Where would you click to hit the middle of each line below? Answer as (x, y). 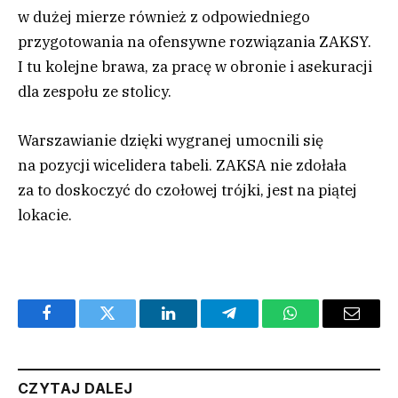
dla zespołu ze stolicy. (95, 92)
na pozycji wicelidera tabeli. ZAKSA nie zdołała (182, 165)
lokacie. (45, 215)
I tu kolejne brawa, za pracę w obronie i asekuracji (195, 67)
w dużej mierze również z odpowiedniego (164, 17)
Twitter (129, 326)
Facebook (76, 326)
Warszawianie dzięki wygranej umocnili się (171, 140)
